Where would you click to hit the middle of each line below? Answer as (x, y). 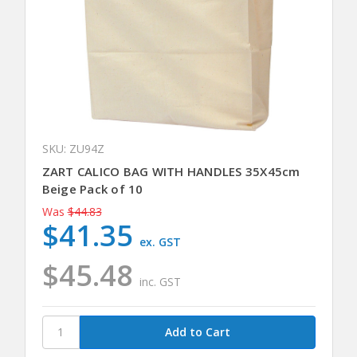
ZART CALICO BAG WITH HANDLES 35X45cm (171, 171)
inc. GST (161, 281)
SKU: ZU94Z (73, 148)
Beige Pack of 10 (92, 188)
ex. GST (161, 241)
